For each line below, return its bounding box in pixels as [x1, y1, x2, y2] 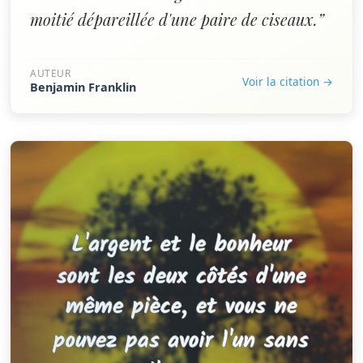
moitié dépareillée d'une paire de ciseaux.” [30, 8, 324, 30]
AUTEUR [30, 66, 71, 80]
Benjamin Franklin [30, 79, 136, 95]
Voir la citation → [242, 73, 333, 89]
